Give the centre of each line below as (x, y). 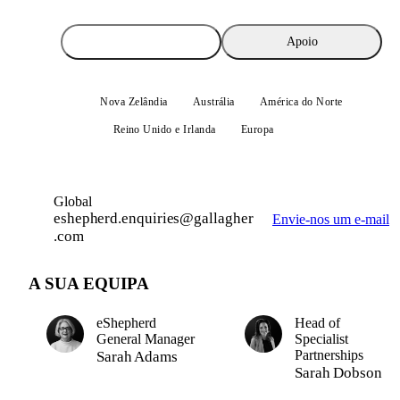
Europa (257, 129)
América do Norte (301, 102)
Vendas (141, 42)
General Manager (146, 339)
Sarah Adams (137, 357)
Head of (317, 323)
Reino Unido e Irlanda (164, 129)
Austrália (213, 102)
